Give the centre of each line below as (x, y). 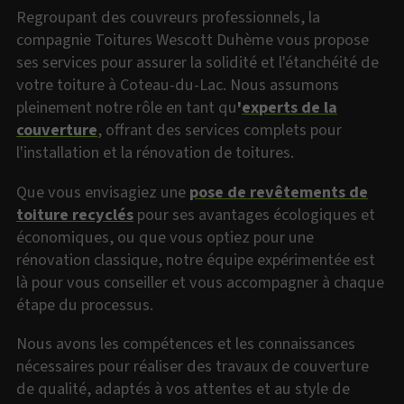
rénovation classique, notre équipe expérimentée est (196, 259)
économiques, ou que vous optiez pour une (165, 237)
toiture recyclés (75, 214)
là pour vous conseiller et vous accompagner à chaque (201, 282)
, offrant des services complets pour (220, 130)
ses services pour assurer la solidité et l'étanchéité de (198, 63)
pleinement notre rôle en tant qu (127, 108)
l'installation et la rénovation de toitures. (156, 153)
